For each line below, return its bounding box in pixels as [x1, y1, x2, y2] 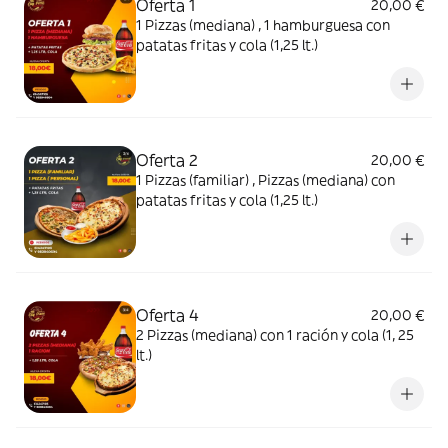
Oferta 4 [136, 304, 199, 325]
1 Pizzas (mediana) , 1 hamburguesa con [136, 15, 390, 34]
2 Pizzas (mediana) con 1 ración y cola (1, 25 [136, 325, 414, 344]
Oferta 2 [136, 149, 198, 170]
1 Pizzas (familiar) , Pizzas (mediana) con [136, 170, 395, 189]
